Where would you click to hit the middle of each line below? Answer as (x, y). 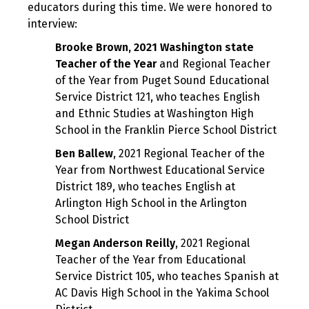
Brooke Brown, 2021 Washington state (154, 48)
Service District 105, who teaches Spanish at (167, 277)
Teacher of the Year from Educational (150, 260)
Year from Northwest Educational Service (160, 170)
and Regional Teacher (213, 64)
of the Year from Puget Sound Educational (162, 81)
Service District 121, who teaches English (158, 97)
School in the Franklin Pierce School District (166, 130)
